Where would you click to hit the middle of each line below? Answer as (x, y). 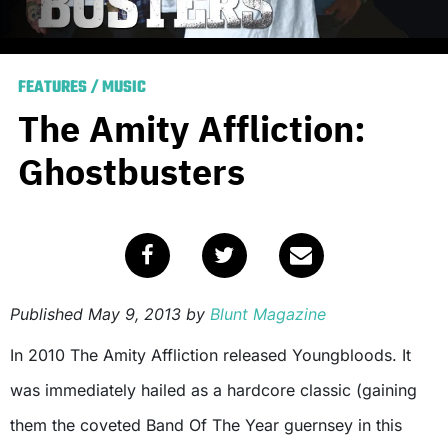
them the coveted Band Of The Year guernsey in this (206, 424)
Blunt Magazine (268, 313)
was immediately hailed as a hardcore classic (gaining (213, 389)
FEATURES (52, 87)
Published (49, 313)
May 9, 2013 (134, 313)
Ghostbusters (131, 171)
